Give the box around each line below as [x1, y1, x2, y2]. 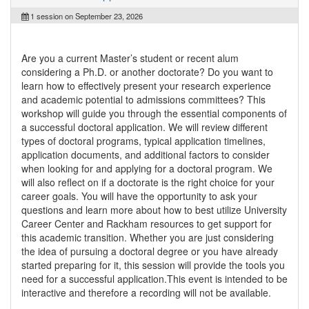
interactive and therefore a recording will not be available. [21, 285, 271, 299]
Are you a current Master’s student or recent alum [21, 50, 239, 65]
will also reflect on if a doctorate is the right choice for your [21, 175, 275, 189]
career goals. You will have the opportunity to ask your [21, 188, 257, 203]
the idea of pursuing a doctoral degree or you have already [21, 243, 278, 258]
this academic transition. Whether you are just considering [21, 230, 274, 244]
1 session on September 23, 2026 [28, 10, 143, 21]
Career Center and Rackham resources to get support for [21, 216, 272, 230]
